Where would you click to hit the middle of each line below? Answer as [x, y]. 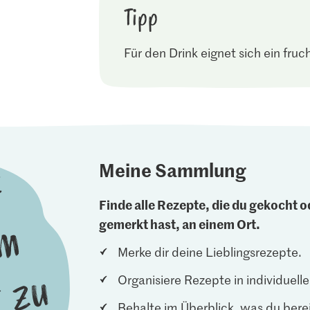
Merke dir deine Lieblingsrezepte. [209, 252]
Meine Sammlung [173, 170]
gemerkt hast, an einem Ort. [180, 224]
